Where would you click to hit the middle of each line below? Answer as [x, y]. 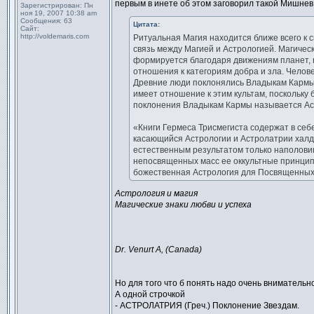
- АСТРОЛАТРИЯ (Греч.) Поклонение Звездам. [207, 306]
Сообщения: [41, 21]
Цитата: [146, 24]
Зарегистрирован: [51, 5]
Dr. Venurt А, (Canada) [158, 250]
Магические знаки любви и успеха [183, 205]
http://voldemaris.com [55, 36]
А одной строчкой [150, 294]
